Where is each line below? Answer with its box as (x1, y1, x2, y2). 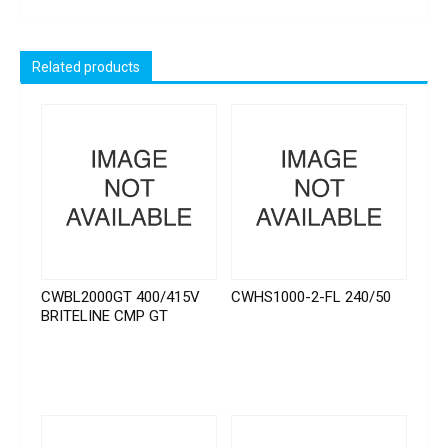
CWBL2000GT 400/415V (41, 287, 200, 306)
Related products (32, 59, 140, 76)
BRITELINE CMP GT (41, 306, 168, 325)
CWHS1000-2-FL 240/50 (231, 287, 392, 306)
